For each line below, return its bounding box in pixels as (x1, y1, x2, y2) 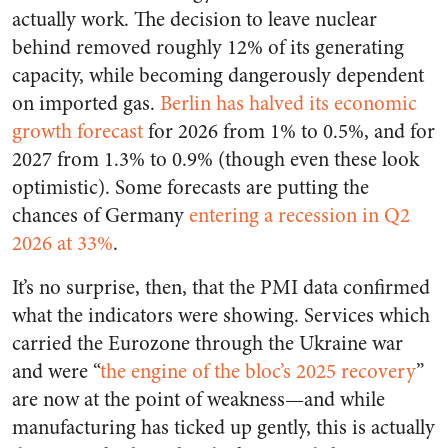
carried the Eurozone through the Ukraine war (12, 329, 403, 359)
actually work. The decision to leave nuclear (12, 5, 377, 35)
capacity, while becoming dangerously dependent (12, 61, 424, 91)
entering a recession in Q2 (189, 201, 410, 231)
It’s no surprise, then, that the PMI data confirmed (12, 273, 430, 303)
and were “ (12, 357, 100, 387)
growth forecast (12, 117, 143, 147)
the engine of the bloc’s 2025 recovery (100, 357, 416, 387)
